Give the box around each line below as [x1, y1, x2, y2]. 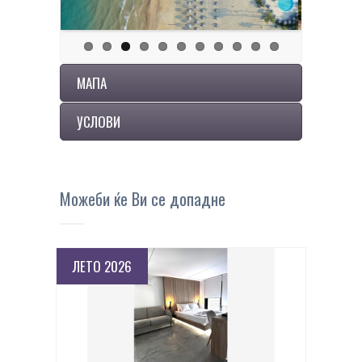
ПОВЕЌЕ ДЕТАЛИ [137, 299, 225, 320]
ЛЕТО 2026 [73, 255, 132, 276]
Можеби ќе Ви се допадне [60, 186, 225, 211]
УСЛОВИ [77, 112, 120, 132]
